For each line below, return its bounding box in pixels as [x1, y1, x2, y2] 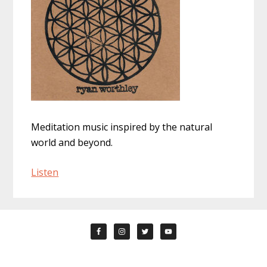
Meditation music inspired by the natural [31, 120, 213, 134]
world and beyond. [31, 136, 113, 150]
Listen [31, 166, 59, 179]
